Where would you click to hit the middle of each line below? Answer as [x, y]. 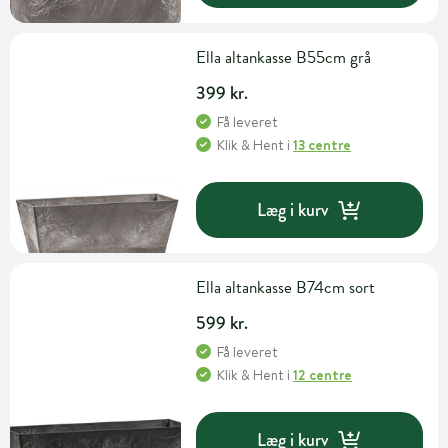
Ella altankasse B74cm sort [286, 288]
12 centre [323, 375]
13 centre [322, 145]
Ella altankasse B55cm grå [284, 58]
